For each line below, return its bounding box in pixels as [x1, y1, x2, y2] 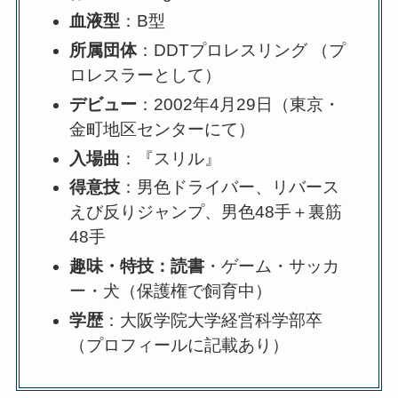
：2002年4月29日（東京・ [137, 94, 341, 114]
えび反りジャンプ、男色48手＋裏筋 [69, 203, 343, 222]
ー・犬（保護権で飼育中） [69, 281, 273, 300]
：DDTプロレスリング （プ [137, 41, 346, 60]
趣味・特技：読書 [69, 256, 205, 275]
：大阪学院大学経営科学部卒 [103, 310, 323, 330]
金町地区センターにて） [69, 119, 256, 139]
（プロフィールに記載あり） [69, 335, 290, 354]
